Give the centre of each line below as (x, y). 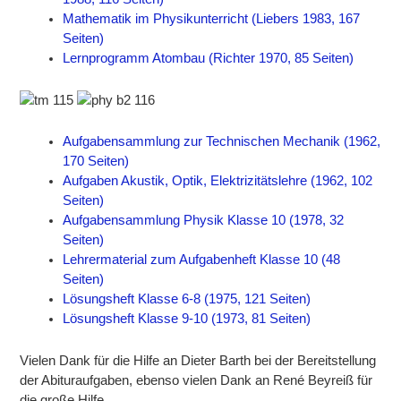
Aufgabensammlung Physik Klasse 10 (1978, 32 (204, 221)
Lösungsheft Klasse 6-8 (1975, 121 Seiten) (187, 299)
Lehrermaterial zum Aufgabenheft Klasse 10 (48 (202, 260)
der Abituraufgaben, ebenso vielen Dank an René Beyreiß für (196, 381)
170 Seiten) (96, 162)
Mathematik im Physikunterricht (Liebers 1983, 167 (212, 19)
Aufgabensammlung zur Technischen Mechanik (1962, (222, 142)
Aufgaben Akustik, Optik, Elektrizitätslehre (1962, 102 (218, 181)
